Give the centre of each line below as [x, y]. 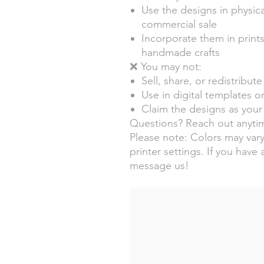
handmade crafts [181, 52]
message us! [159, 165]
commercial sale [179, 24]
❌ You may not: [166, 66]
